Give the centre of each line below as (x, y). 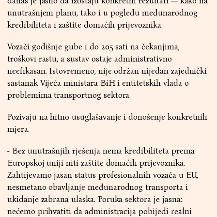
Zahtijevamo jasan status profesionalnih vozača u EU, (103, 175)
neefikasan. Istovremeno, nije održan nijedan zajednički (107, 71)
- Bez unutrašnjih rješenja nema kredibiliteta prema (101, 151)
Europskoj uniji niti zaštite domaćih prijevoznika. (96, 163)
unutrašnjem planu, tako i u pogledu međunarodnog (102, 13)
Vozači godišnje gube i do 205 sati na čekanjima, (93, 47)
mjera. (18, 129)
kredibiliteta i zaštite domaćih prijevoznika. (85, 25)
